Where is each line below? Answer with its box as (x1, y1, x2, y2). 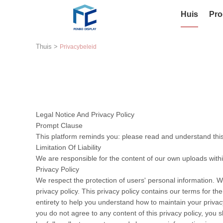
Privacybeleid (60, 43, 97, 50)
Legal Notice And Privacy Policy (36, 111, 134, 118)
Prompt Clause (36, 121, 83, 129)
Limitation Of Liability (36, 143, 101, 151)
